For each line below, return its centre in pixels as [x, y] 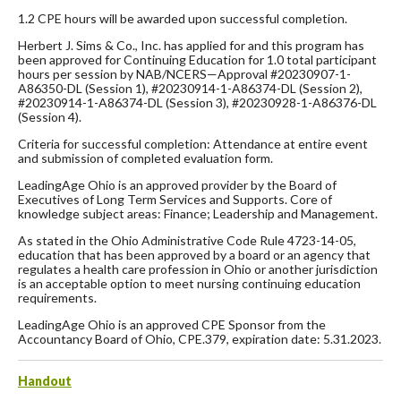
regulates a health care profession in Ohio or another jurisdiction [198, 269]
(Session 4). [50, 116]
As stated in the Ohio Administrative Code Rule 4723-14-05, [187, 240]
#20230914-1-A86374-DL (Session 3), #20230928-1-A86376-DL [197, 102]
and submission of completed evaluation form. [145, 158]
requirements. [57, 297]
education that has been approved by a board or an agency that [194, 254]
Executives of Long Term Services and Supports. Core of [175, 199]
